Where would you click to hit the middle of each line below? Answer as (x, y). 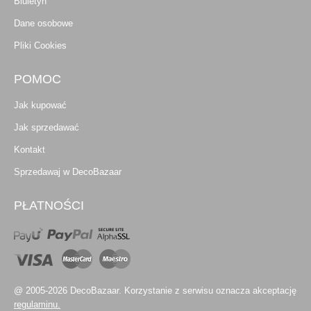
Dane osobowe (43, 24)
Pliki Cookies (40, 46)
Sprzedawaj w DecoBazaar (68, 172)
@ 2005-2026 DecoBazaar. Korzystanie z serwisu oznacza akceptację (155, 291)
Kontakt (30, 150)
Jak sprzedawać (47, 128)
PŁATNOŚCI (49, 206)
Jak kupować (40, 106)
